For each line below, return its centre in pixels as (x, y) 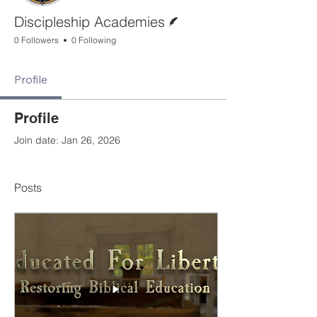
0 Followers (36, 40)
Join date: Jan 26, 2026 (67, 140)
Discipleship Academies (90, 22)
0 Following (94, 40)
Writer (186, 11)
